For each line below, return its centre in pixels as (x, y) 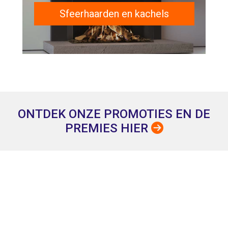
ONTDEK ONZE (61, 114)
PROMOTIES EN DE (157, 114)
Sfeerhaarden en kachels (114, 13)
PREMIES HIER (108, 128)
